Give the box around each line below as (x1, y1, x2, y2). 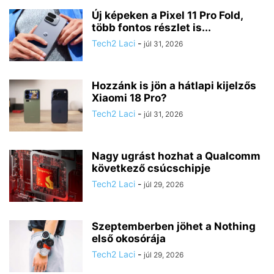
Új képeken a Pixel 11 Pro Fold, (92, 9, 243, 22)
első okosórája (92, 232, 166, 245)
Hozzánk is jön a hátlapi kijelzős (92, 80, 256, 92)
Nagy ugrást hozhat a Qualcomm (92, 150, 261, 163)
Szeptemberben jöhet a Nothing (92, 220, 256, 233)
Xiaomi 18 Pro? (92, 92, 167, 105)
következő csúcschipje (92, 162, 210, 175)
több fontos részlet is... (92, 21, 211, 34)
